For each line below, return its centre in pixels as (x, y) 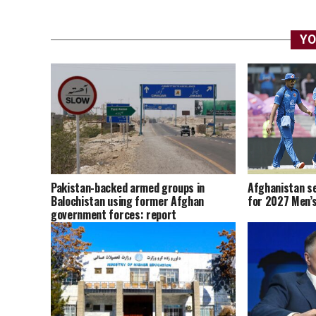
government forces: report (114, 215)
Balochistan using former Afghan (128, 201)
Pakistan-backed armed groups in (128, 188)
